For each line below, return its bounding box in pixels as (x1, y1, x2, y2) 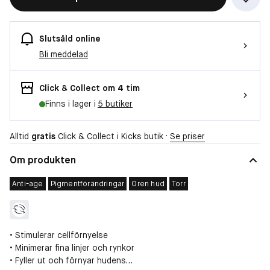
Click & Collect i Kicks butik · (55, 130, 170, 142)
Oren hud (131, 178, 165, 189)
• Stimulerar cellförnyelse (10, 229, 108, 240)
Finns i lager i (45, 98, 98, 109)
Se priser (170, 130, 205, 142)
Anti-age (12, 178, 43, 189)
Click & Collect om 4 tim (39, 82, 140, 93)
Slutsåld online (39, 33, 101, 44)
